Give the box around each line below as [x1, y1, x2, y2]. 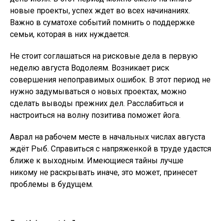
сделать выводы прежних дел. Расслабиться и [10, 99, 184, 108]
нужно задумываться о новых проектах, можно [10, 87, 186, 96]
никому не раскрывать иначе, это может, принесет [10, 168, 197, 177]
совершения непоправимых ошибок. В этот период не [10, 75, 211, 84]
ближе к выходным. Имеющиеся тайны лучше [10, 156, 184, 165]
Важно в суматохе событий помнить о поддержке [10, 18, 195, 27]
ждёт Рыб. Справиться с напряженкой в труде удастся [10, 144, 211, 153]
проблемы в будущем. [10, 180, 93, 189]
